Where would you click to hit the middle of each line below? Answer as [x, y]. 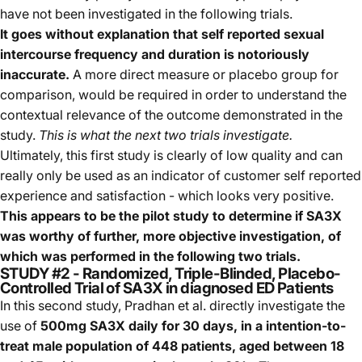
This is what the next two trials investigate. [166, 135]
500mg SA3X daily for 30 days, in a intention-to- [193, 325]
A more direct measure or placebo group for [204, 74]
